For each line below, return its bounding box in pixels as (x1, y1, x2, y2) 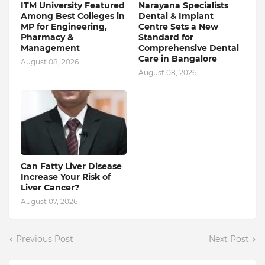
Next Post (209, 234, 249, 245)
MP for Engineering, (21, 21, 107, 33)
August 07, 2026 (21, 197, 77, 206)
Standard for (138, 32, 193, 43)
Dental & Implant (138, 11, 214, 22)
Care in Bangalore (138, 53, 217, 64)
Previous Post (16, 234, 73, 245)
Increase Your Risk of (21, 172, 111, 183)
